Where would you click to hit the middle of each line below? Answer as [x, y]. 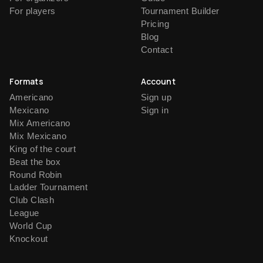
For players [33, 11]
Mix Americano [40, 123]
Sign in [155, 110]
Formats [26, 81]
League [24, 213]
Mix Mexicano [38, 136]
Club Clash [32, 200]
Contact [157, 49]
